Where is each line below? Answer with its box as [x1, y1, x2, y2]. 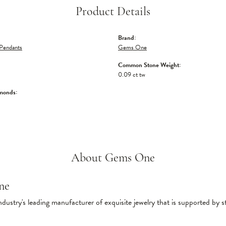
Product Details [76, 6, 150, 18]
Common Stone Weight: [118, 60, 181, 70]
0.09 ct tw [118, 70, 145, 80]
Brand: [118, 33, 136, 43]
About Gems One [71, 152, 155, 164]
